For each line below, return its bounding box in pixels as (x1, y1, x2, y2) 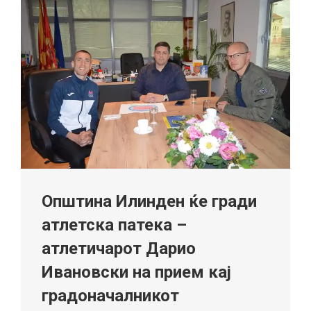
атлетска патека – (42, 215, 187, 235)
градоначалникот (42, 286, 179, 306)
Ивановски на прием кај (42, 262, 231, 283)
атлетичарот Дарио (42, 239, 196, 259)
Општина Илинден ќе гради (42, 192, 257, 212)
